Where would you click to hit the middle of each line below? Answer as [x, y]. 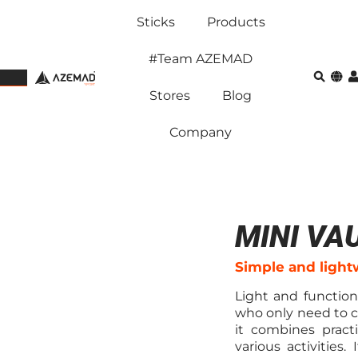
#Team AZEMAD [201, 59]
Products [236, 22]
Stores [170, 95]
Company [201, 132]
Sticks [155, 22]
